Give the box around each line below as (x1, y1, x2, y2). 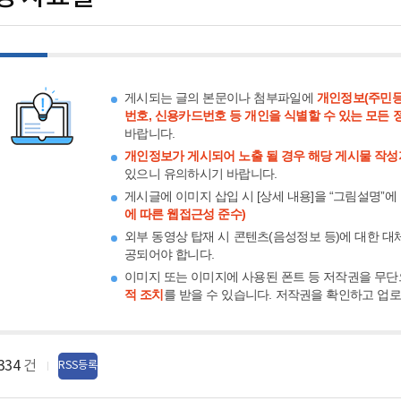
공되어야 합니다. (124, 247, 215, 261)
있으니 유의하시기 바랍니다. (124, 166, 277, 181)
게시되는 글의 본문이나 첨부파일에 (124, 90, 317, 105)
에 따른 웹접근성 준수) (124, 207, 246, 221)
